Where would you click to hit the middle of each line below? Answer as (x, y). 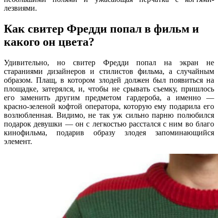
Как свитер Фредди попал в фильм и (101, 28)
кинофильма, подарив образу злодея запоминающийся (109, 132)
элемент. (18, 141)
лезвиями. (20, 8)
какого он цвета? (49, 42)
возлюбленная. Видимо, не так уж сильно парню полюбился (109, 115)
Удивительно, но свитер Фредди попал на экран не (109, 62)
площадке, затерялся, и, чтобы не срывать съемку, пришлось (109, 89)
